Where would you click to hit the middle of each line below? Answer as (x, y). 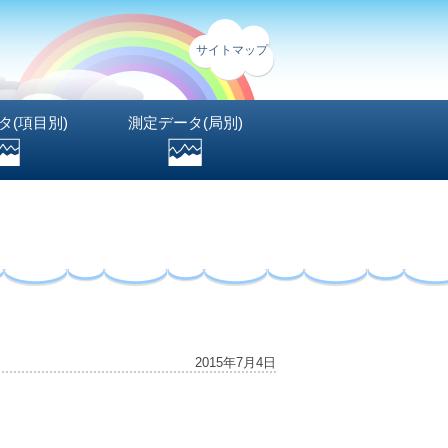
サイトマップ (232, 50)
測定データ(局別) (185, 122)
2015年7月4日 (235, 362)
